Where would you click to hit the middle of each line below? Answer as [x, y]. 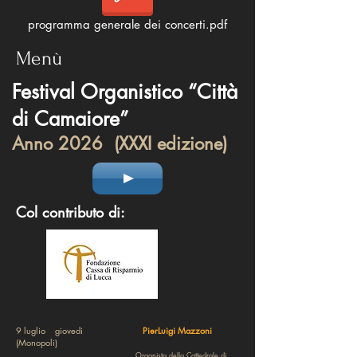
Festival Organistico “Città [125, 92]
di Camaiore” [70, 119]
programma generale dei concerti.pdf [127, 24]
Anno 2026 [57, 143]
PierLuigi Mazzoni [178, 330]
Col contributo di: [71, 212]
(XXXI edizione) [168, 143]
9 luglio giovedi [77, 330]
